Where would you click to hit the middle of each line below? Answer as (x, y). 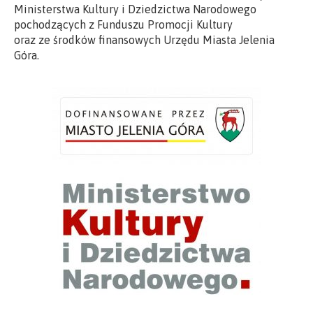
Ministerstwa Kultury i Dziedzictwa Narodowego (135, 9)
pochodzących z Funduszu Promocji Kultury (123, 25)
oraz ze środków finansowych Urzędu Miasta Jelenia (144, 40)
